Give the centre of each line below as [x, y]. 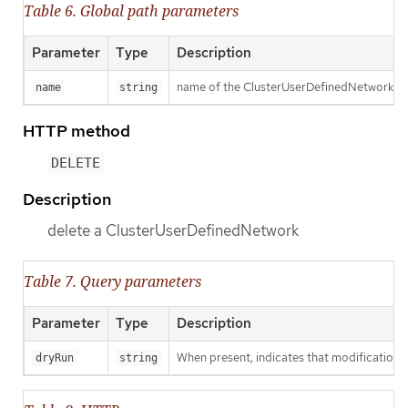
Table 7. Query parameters [112, 282]
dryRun [55, 358]
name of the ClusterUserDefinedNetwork [285, 87]
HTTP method [76, 130]
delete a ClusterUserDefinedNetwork [173, 231]
